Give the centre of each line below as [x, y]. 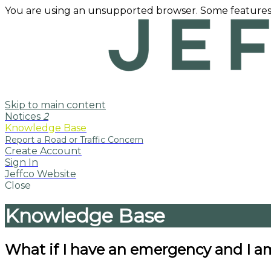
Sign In [21, 162]
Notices [24, 116]
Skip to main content [55, 105]
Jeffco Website [41, 174]
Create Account [43, 151]
